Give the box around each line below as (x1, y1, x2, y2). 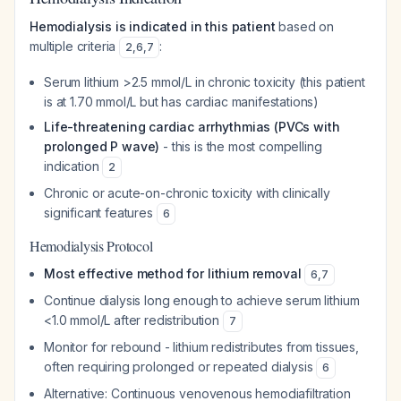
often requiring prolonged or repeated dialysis (44, 359, 317, 374)
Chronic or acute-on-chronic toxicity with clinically (44, 185, 330, 200)
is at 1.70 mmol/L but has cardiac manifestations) (44, 94, 320, 109)
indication (44, 158, 103, 174)
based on (275, 19, 335, 34)
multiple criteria (30, 38, 120, 54)
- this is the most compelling (159, 139, 322, 154)
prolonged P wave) (44, 139, 160, 154)
